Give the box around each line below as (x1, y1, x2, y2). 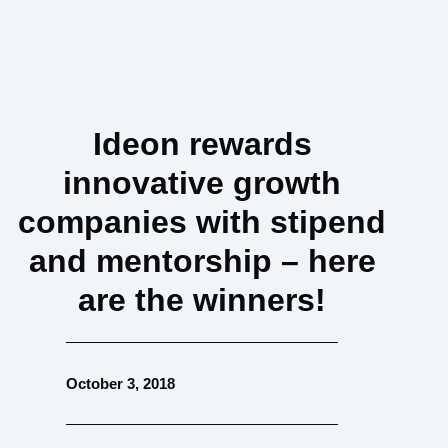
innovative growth (63, 165, 342, 202)
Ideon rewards (92, 126, 312, 163)
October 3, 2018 (66, 374, 176, 392)
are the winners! (78, 282, 327, 319)
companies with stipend (18, 204, 387, 241)
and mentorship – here (28, 243, 376, 280)
